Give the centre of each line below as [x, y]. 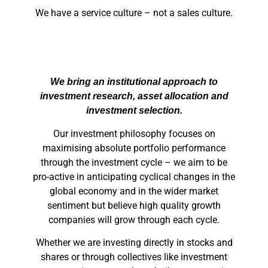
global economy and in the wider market [134, 191]
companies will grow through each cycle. [134, 220]
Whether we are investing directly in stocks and [134, 243]
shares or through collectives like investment [134, 257]
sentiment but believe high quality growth [134, 205]
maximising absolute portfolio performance [134, 148]
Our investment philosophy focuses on [134, 133]
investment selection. [134, 111]
